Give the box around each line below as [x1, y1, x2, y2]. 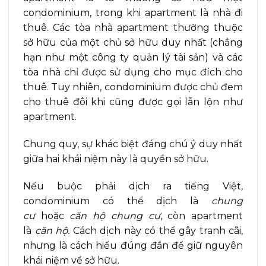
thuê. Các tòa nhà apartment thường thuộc [23, 22, 243, 34]
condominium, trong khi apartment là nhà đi [23, 7, 243, 19]
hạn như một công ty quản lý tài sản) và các [23, 52, 243, 64]
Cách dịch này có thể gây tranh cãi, [72, 224, 243, 236]
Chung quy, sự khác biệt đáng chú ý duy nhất [23, 138, 243, 150]
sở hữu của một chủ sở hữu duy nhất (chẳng [23, 37, 243, 49]
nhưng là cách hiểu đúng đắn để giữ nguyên [23, 239, 243, 251]
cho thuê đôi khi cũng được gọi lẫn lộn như [23, 96, 243, 108]
